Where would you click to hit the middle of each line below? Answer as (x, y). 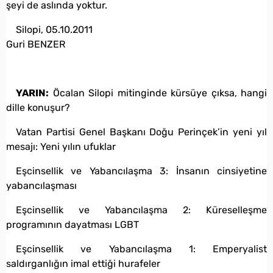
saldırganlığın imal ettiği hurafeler (83, 263)
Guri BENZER (36, 44)
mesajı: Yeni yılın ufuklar (61, 146)
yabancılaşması (41, 185)
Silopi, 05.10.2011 (54, 29)
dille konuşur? (38, 107)
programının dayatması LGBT (73, 224)
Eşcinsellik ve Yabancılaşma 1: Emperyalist (141, 249)
